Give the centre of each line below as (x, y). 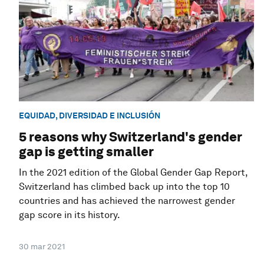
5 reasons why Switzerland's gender (130, 137)
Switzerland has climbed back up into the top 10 (124, 187)
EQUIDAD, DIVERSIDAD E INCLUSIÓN (90, 115)
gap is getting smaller (86, 152)
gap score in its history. (70, 215)
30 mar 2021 (42, 247)
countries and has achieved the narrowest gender (127, 201)
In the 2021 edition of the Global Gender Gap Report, (133, 173)
